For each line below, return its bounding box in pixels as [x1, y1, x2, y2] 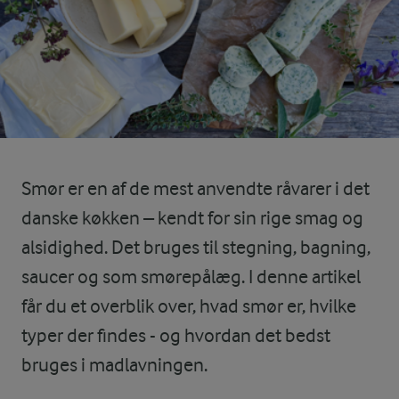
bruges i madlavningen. [21, 354, 208, 376]
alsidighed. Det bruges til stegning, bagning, [21, 236, 370, 258]
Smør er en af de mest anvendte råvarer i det [21, 177, 370, 199]
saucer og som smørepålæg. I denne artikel [21, 265, 361, 288]
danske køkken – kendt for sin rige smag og [21, 207, 363, 229]
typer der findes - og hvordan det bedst [21, 324, 330, 346]
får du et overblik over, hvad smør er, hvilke [21, 295, 356, 317]
